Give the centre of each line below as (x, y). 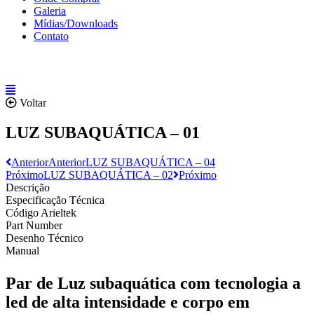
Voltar (33, 103)
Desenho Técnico (45, 238)
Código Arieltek (41, 212)
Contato (51, 36)
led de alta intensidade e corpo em (128, 302)
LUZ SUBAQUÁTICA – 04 (150, 162)
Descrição (28, 187)
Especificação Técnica (55, 200)
